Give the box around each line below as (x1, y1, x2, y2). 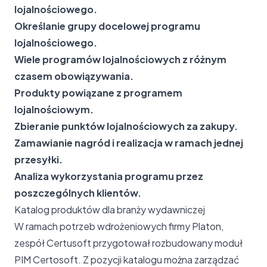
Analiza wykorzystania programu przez (14, 169, 203, 182)
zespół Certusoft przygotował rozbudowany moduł (14, 236, 243, 249)
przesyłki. (14, 153, 63, 166)
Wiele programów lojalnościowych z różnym (14, 52, 226, 66)
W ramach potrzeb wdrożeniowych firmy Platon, (14, 219, 223, 232)
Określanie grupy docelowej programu (14, 19, 200, 32)
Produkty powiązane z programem (14, 86, 182, 99)
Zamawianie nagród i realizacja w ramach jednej (14, 136, 243, 149)
